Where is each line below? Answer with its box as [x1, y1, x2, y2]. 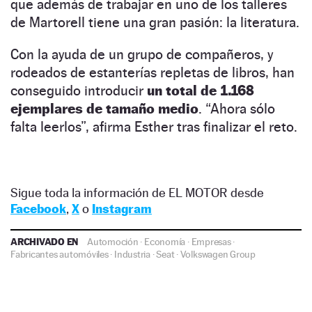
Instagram [92, 201, 152, 216]
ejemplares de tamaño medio [10, 100, 198, 117]
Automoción [87, 235, 139, 247]
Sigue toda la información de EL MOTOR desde [10, 185, 264, 200]
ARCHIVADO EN [10, 235, 81, 247]
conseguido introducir [10, 81, 147, 99]
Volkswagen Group [180, 248, 256, 260]
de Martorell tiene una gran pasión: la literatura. [10, 13, 299, 31]
